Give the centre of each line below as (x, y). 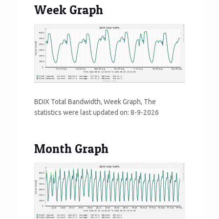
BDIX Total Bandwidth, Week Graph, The (95, 102)
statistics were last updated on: (83, 113)
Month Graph (72, 149)
